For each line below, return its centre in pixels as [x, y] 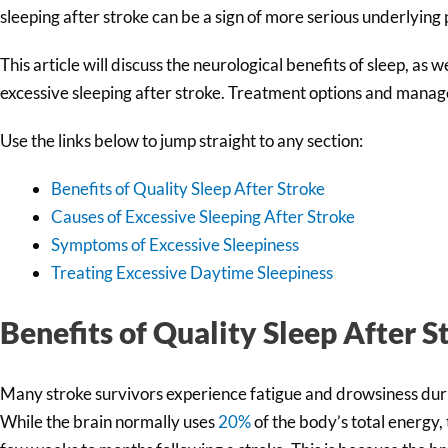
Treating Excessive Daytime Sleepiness [192, 273]
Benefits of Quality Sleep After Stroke [188, 189]
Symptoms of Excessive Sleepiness [175, 245]
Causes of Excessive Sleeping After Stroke [203, 217]
